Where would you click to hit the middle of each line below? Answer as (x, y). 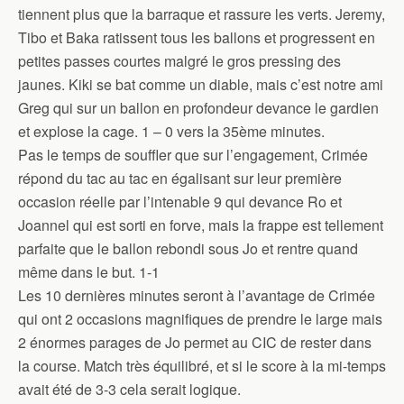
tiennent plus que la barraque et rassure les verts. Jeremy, (202, 14)
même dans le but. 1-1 (89, 272)
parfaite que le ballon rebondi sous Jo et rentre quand (188, 248)
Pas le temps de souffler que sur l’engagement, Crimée (193, 155)
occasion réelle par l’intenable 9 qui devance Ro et (180, 202)
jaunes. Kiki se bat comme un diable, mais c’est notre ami (201, 84)
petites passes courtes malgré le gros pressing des (179, 61)
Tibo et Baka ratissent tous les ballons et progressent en (197, 37)
